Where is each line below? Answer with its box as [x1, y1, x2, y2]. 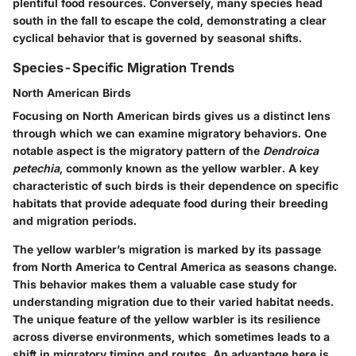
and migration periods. [13, 214, 137, 228]
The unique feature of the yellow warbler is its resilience [13, 312, 320, 327]
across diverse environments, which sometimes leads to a [13, 330, 330, 344]
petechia [13, 161, 60, 176]
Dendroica [263, 144, 319, 158]
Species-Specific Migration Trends [13, 60, 234, 76]
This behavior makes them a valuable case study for [13, 277, 297, 292]
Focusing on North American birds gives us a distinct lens [13, 109, 331, 123]
